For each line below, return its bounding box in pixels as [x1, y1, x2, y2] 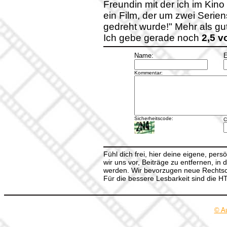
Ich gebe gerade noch [103, 32, 202, 43]
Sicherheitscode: [134, 116, 173, 121]
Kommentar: [134, 70, 163, 75]
